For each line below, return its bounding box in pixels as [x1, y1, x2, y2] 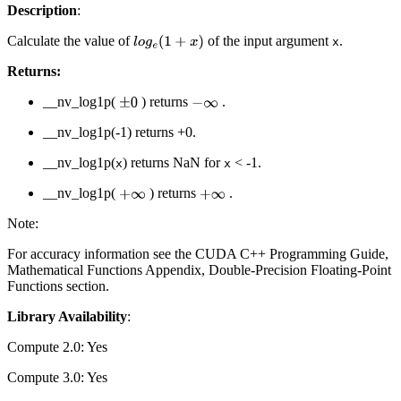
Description [7, 3, 77, 19]
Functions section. [7, 278, 109, 294]
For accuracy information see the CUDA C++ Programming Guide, [7, 246, 388, 262]
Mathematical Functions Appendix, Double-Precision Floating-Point [7, 262, 391, 278]
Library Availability [7, 309, 127, 325]
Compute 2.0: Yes [7, 339, 107, 355]
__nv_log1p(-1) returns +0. [43, 124, 196, 141]
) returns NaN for [123, 155, 224, 171]
